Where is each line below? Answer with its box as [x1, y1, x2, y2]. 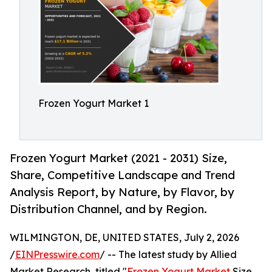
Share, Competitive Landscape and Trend [10, 168, 235, 182]
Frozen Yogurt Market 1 [38, 97, 149, 109]
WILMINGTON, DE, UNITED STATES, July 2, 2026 [10, 231, 239, 244]
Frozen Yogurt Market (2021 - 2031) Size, [10, 151, 227, 165]
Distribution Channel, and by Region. [10, 202, 207, 216]
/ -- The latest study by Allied [100, 248, 237, 261]
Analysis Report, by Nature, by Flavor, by [10, 185, 234, 199]
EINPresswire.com [15, 248, 100, 261]
